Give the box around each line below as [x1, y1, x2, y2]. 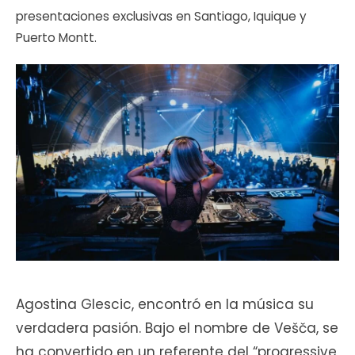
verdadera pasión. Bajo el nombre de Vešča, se [16, 319, 338, 338]
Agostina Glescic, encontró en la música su [16, 295, 314, 315]
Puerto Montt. [16, 29, 97, 46]
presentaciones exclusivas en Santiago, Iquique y [16, 7, 307, 25]
